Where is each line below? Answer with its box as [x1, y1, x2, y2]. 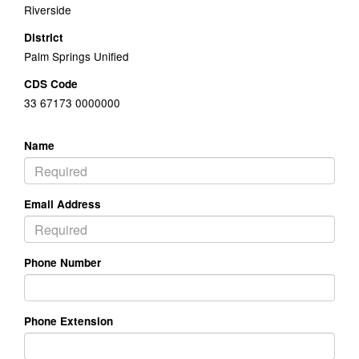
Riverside [24, 2, 71, 18]
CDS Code [24, 76, 78, 91]
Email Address [24, 196, 101, 212]
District [24, 30, 63, 45]
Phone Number [24, 255, 101, 270]
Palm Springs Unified [24, 48, 129, 64]
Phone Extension [24, 313, 113, 329]
